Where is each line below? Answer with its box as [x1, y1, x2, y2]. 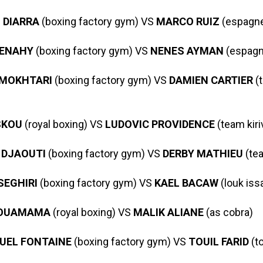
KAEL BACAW [151, 177, 218, 189]
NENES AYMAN [150, 45, 224, 57]
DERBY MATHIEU [162, 147, 243, 160]
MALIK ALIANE [133, 206, 204, 218]
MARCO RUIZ [156, 15, 220, 28]
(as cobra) [203, 206, 253, 218]
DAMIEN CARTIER [168, 74, 253, 86]
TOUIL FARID [188, 235, 249, 248]
